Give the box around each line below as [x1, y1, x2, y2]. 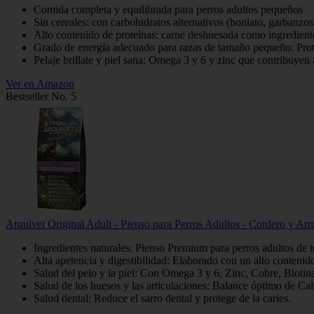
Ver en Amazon [6, 77, 74, 90]
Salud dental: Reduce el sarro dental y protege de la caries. [34, 292, 291, 304]
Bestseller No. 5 [6, 90, 76, 102]
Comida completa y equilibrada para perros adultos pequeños [34, 3, 303, 15]
